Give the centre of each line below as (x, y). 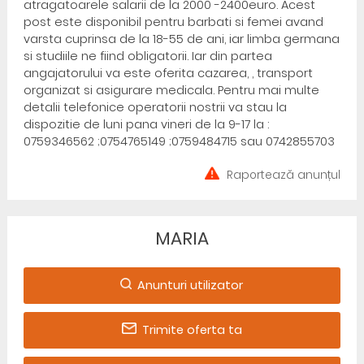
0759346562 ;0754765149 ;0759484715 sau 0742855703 (179, 141)
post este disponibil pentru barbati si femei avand (173, 22)
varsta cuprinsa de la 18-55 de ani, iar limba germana (181, 39)
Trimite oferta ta (192, 330)
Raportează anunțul (284, 175)
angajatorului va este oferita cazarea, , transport (168, 73)
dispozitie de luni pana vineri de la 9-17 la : (146, 124)
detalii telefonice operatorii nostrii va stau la (155, 107)
